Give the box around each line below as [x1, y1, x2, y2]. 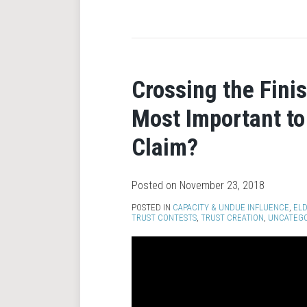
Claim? [132, 134, 198, 162]
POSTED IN [132, 202, 173, 212]
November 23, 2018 [180, 179, 265, 192]
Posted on [132, 179, 180, 192]
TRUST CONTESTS [132, 212, 197, 223]
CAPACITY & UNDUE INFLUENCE [173, 202, 289, 212]
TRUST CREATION [201, 212, 264, 223]
